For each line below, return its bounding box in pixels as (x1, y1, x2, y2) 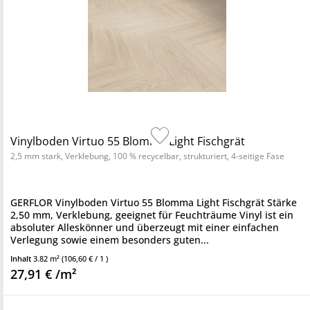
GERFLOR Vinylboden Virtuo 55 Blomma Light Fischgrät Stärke (10, 196, 297, 209)
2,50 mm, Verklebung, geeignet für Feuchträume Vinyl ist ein (10, 208, 293, 221)
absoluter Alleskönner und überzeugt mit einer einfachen (10, 221, 279, 234)
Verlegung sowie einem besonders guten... (10, 233, 209, 246)
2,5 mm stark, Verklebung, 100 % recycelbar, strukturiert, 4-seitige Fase (10, 150, 284, 162)
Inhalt (10, 253, 33, 264)
